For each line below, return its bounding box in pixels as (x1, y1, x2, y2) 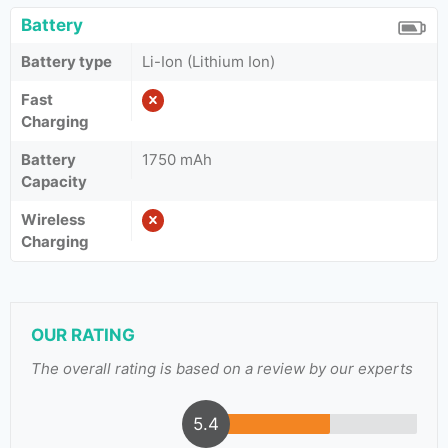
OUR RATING (31, 325, 135, 345)
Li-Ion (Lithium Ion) (142, 52, 275, 71)
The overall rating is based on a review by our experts (31, 359, 413, 378)
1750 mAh (142, 150, 212, 169)
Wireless (21, 210, 85, 229)
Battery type (21, 52, 112, 71)
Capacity (21, 172, 87, 191)
